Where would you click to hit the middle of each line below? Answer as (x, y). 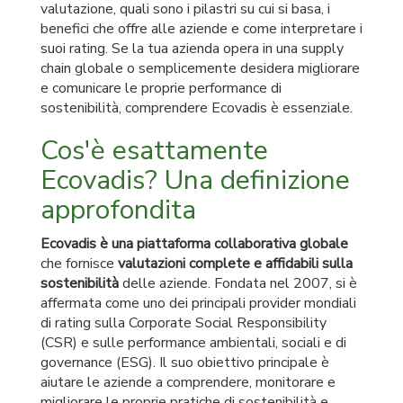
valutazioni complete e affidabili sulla (235, 264)
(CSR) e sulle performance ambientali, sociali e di (193, 343)
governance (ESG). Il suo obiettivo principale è (185, 363)
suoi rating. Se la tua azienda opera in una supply (192, 49)
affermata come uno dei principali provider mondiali (198, 303)
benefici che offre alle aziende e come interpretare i (201, 29)
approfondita (118, 210)
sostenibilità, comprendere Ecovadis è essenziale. (197, 108)
